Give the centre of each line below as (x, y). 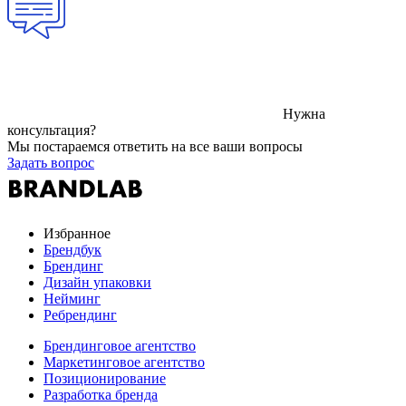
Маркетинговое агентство (124, 362)
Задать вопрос (51, 163)
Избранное (77, 234)
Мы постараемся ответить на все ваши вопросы (155, 147)
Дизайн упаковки (97, 283)
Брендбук (72, 250)
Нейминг (72, 299)
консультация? (52, 130)
